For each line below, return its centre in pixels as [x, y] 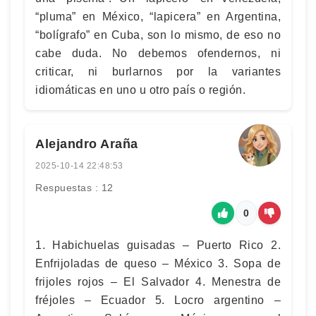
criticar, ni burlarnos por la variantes [158, 71]
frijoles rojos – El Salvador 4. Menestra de [158, 281]
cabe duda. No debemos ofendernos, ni [158, 53]
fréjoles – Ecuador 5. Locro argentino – [158, 300]
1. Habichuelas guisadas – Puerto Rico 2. [158, 245]
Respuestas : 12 [74, 187]
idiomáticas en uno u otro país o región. [140, 90]
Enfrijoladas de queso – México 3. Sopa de [158, 263]
